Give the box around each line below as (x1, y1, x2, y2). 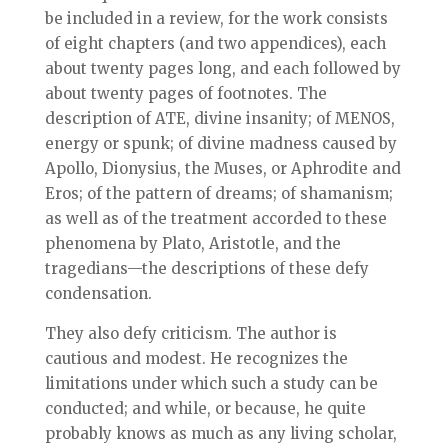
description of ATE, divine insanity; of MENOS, (44, 109, 395, 128)
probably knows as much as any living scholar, (44, 424, 397, 443)
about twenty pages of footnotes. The (44, 84, 327, 103)
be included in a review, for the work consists (44, 9, 388, 28)
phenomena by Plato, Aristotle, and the (44, 234, 341, 253)
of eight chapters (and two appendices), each (44, 34, 386, 53)
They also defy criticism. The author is (44, 324, 337, 343)
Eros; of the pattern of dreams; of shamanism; (44, 184, 393, 203)
